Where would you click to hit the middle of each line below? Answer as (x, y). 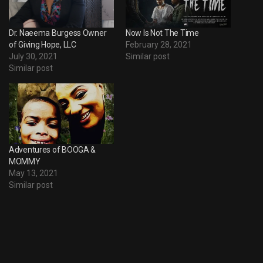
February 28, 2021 (159, 45)
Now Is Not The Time (162, 33)
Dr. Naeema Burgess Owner (58, 33)
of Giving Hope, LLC (43, 45)
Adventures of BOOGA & (53, 149)
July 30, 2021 (33, 57)
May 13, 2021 (33, 173)
